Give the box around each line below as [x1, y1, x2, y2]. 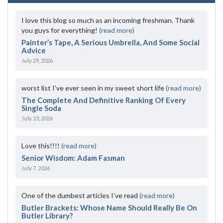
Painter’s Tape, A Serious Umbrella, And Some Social [21, 37, 200, 47]
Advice [21, 45, 46, 55]
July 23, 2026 [21, 114, 53, 121]
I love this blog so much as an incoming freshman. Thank [21, 15, 195, 24]
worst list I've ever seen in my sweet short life [21, 83, 166, 92]
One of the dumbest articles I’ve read [21, 191, 139, 200]
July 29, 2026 [21, 57, 53, 64]
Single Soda [21, 103, 61, 112]
